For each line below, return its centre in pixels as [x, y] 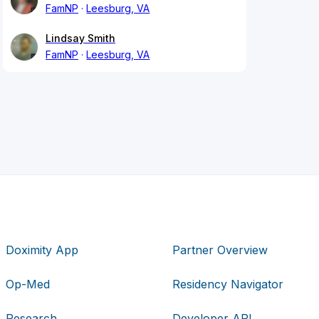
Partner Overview [220, 250]
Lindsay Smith [80, 38]
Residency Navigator [228, 284]
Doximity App [42, 250]
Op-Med [28, 284]
